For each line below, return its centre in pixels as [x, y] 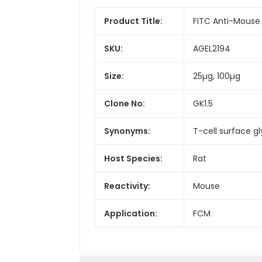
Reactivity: [127, 186]
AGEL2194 [212, 48]
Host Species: [133, 158]
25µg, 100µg [217, 76]
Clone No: [125, 103]
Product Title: [133, 21]
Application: [131, 213]
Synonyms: [127, 131]
